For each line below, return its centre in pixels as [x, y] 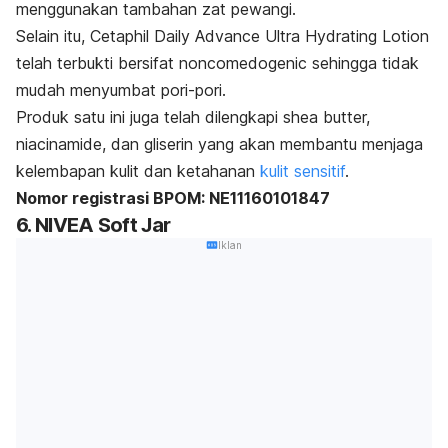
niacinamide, [61, 143]
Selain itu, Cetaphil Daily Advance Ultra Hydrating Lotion [222, 35]
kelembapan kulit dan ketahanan [138, 170]
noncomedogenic [243, 62]
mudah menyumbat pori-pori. [121, 89]
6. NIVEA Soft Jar [93, 224]
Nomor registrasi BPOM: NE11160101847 [173, 197]
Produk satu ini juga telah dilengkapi [147, 116]
